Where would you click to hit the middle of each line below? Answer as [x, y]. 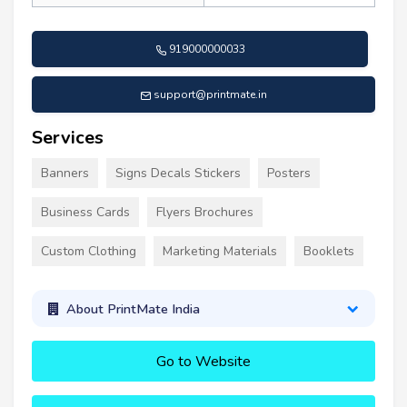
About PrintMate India [133, 308]
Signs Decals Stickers [178, 174]
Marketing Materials [220, 252]
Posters [289, 174]
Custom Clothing [89, 252]
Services [68, 138]
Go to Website [203, 362]
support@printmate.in [210, 95]
